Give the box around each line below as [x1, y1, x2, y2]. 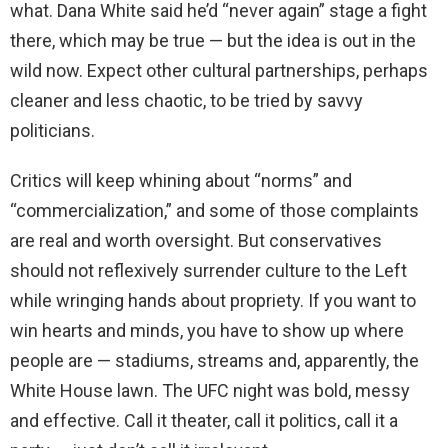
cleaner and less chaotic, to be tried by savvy [10, 90, 363, 112]
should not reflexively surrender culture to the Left [10, 260, 407, 282]
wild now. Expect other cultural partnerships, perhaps [10, 60, 428, 82]
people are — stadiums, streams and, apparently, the [10, 350, 419, 372]
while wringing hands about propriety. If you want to [10, 290, 416, 312]
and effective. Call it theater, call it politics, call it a [10, 410, 398, 432]
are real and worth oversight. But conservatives [10, 230, 382, 252]
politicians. [10, 120, 95, 142]
